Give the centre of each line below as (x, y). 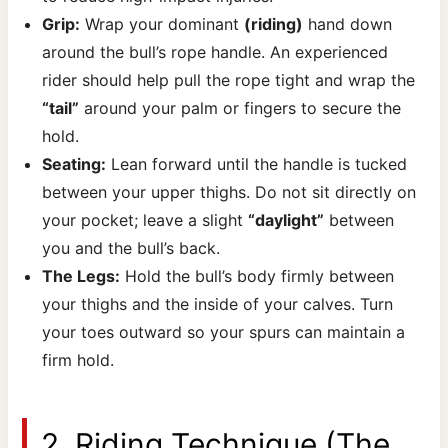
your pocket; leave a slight (145, 220)
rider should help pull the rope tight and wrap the (229, 80)
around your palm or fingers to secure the (240, 108)
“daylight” (286, 220)
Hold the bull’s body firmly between (257, 276)
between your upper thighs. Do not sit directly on (229, 192)
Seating (72, 164)
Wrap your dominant (162, 24)
